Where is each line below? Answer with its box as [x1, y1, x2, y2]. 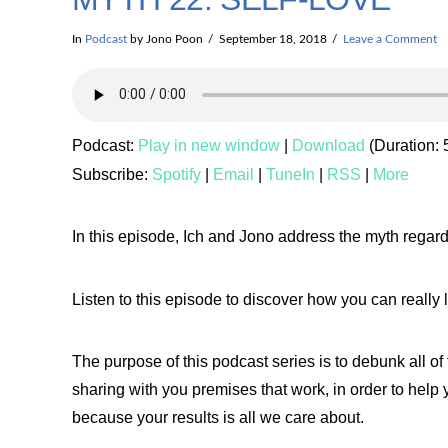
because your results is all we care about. [72, 409, 364, 427]
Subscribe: [72, 165, 152, 183]
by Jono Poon [127, 33, 203, 46]
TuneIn [266, 165, 315, 183]
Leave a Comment [342, 33, 437, 46]
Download [292, 136, 365, 154]
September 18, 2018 [218, 33, 327, 46]
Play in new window [138, 136, 280, 154]
